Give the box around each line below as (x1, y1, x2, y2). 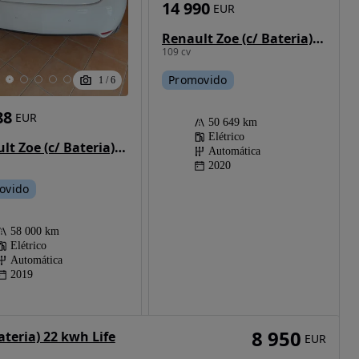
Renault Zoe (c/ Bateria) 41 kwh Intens (114, 139, 126, 157)
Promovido (167, 71, 228, 87)
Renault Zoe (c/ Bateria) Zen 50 (312, 29, 324, 47)
